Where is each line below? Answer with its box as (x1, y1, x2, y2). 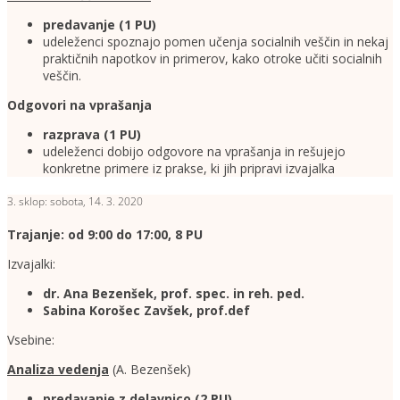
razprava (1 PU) (43, 126, 141, 144)
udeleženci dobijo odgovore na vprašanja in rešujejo (43, 143, 346, 161)
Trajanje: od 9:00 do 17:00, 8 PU (7, 226, 203, 244)
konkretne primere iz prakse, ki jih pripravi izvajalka (43, 160, 335, 178)
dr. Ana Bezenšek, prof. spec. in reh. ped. (43, 285, 304, 303)
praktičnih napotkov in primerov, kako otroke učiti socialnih (43, 50, 382, 68)
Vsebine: (7, 331, 54, 349)
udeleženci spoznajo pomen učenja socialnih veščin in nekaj (43, 33, 388, 51)
